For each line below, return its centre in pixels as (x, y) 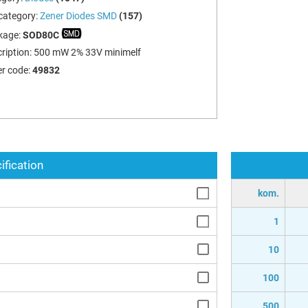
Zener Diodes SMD (78, 15)
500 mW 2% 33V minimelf (87, 53)
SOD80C (42, 35)
